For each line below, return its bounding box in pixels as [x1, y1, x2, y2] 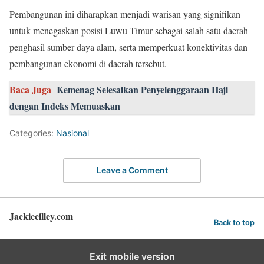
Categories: [9, 128, 56, 138]
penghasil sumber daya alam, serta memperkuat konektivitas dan [9, 41, 247, 54]
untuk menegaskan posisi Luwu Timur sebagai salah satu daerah [9, 24, 248, 37]
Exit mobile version [89, 250, 175, 262]
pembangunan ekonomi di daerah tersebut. [9, 57, 167, 70]
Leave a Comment [96, 164, 168, 175]
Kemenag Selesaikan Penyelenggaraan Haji [57, 82, 228, 97]
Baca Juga [9, 82, 51, 97]
